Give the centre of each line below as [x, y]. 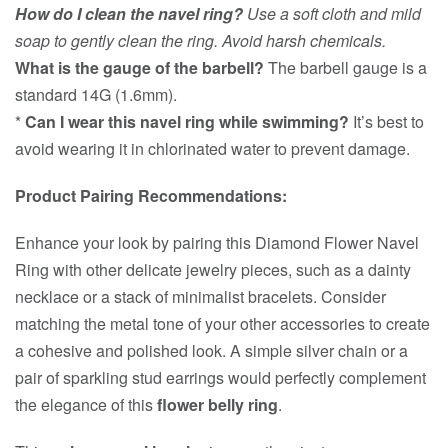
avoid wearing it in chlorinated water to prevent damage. [212, 148]
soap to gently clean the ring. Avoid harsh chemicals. [200, 40]
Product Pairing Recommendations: [151, 195]
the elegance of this [86, 404]
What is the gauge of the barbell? [139, 67]
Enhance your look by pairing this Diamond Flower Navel [217, 242]
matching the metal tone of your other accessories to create [222, 323]
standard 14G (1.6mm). [96, 94]
